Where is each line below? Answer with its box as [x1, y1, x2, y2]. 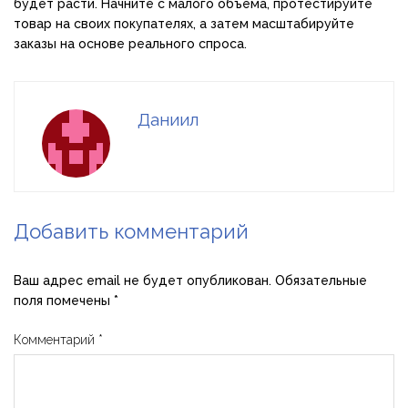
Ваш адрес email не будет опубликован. [14, 273, 271, 289]
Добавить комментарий [14, 219, 249, 244]
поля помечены [14, 293, 114, 309]
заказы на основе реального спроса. [14, 36, 247, 52]
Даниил [138, 109, 199, 130]
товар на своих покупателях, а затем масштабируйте [14, 16, 354, 32]
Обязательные [275, 273, 367, 289]
